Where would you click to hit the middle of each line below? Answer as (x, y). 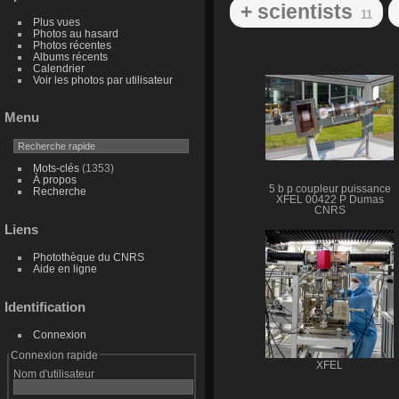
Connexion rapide (54, 354)
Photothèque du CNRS (88, 257)
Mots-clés (56, 168)
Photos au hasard (75, 33)
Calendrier (58, 68)
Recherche (59, 191)
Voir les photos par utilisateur (102, 79)
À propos (54, 180)
